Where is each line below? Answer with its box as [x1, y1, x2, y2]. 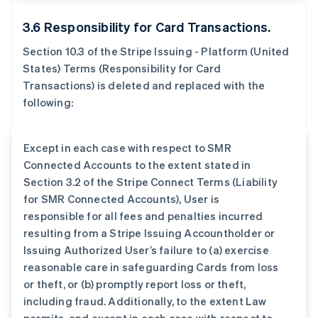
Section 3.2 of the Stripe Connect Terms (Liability [23, 175, 278, 189]
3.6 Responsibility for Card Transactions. [23, 18, 271, 35]
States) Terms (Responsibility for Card [23, 61, 221, 75]
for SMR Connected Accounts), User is [23, 192, 220, 206]
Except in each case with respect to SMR [23, 141, 231, 155]
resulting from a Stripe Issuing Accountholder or [23, 226, 275, 240]
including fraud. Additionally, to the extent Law [23, 294, 267, 308]
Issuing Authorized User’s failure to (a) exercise [23, 243, 269, 257]
